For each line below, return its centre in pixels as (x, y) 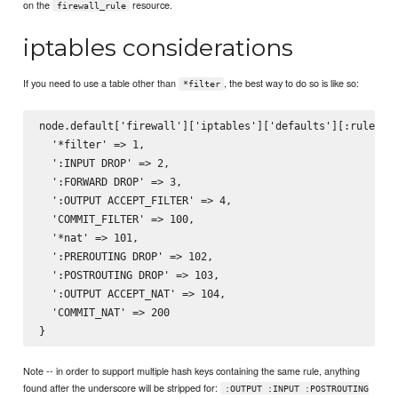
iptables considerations (159, 47)
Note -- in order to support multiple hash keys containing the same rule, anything (192, 370)
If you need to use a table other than (101, 82)
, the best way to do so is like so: (292, 82)
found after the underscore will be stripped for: (122, 387)
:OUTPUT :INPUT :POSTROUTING (296, 388)
